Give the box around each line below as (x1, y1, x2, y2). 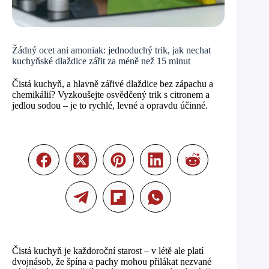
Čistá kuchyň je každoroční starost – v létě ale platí (12, 246, 204, 256)
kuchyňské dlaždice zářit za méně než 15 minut (12, 56, 190, 67)
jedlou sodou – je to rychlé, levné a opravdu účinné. (12, 100, 208, 111)
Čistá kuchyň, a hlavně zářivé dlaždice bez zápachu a (12, 79, 213, 89)
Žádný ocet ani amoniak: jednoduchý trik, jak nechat (12, 45, 211, 56)
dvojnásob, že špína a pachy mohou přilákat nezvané (12, 256, 211, 267)
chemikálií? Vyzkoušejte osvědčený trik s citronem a (12, 89, 210, 100)
